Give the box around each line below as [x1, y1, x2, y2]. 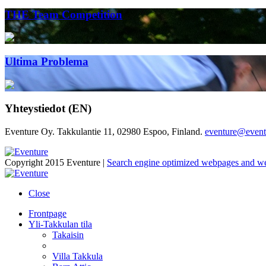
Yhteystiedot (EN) [5, 102, 91, 115]
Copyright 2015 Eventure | [5, 157, 107, 168]
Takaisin [52, 230, 84, 240]
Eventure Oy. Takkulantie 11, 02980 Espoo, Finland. [5, 126, 205, 137]
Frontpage [28, 208, 66, 219]
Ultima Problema [5, 55, 88, 68]
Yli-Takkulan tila [28, 219, 92, 230]
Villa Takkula [52, 251, 103, 262]
